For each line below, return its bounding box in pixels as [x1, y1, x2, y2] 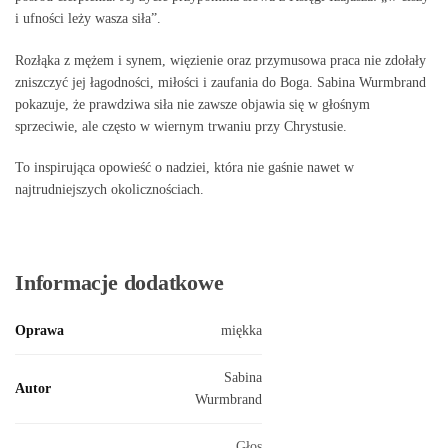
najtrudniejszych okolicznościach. [15, 182, 204, 198]
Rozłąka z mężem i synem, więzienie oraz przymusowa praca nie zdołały [15, 52, 426, 68]
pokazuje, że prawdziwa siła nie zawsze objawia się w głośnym [15, 96, 370, 112]
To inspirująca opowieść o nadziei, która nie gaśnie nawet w [15, 160, 354, 176]
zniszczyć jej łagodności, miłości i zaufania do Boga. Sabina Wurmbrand [15, 74, 426, 90]
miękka [221, 322, 262, 338]
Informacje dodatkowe [15, 269, 224, 295]
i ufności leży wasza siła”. [15, 11, 161, 27]
